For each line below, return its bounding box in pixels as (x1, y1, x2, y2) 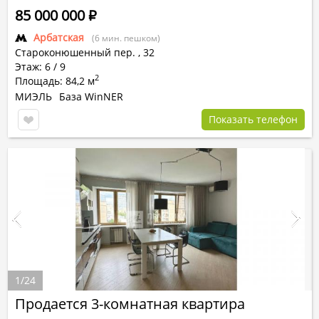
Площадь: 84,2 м (15, 74, 95, 88)
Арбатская (33, 31, 84, 44)
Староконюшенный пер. (15, 46, 135, 59)
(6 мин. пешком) (92, 32, 160, 44)
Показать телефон (209, 113, 298, 126)
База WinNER (59, 90, 123, 103)
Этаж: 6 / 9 (15, 60, 66, 73)
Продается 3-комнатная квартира (15, 294, 245, 313)
